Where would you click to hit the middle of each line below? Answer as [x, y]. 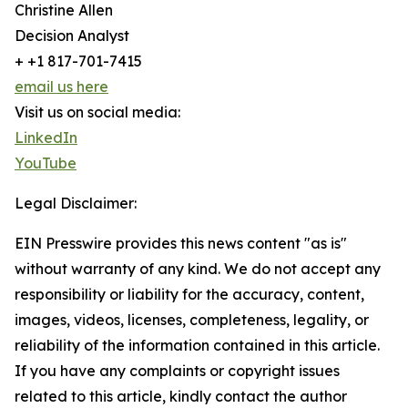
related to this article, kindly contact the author [181, 397]
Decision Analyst [72, 36]
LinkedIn [46, 138]
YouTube [46, 163]
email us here [61, 87]
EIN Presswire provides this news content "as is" [181, 244]
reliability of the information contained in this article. [197, 346]
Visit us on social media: [97, 112]
